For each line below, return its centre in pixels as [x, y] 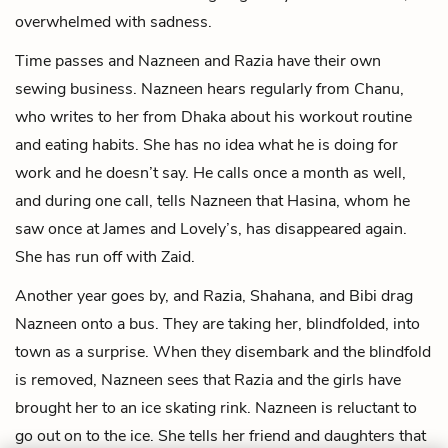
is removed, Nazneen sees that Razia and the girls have [208, 379]
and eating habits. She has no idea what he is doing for [206, 144]
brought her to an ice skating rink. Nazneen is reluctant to [216, 407]
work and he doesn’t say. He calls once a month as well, [210, 172]
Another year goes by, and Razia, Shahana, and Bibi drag [214, 295]
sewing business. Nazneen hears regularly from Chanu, [209, 88]
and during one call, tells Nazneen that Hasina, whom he [212, 200]
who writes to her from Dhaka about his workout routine [213, 116]
